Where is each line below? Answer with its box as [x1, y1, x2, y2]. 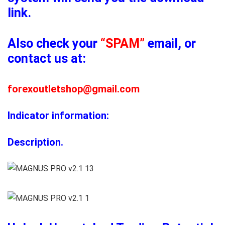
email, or [145, 36, 196, 51]
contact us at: [8, 51, 86, 66]
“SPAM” [100, 36, 145, 51]
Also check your [8, 36, 100, 51]
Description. [8, 136, 63, 148]
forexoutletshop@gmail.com [8, 82, 140, 95]
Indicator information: [8, 109, 109, 122]
